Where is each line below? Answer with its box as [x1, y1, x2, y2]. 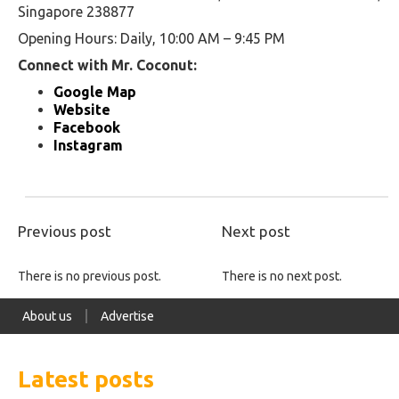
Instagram [53, 136, 123, 153]
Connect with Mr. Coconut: [18, 56, 197, 73]
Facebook [53, 118, 120, 135]
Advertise [101, 308, 154, 323]
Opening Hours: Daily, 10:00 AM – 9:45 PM [18, 29, 285, 46]
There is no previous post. [18, 268, 161, 283]
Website [53, 101, 110, 118]
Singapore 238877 [18, 3, 134, 20]
